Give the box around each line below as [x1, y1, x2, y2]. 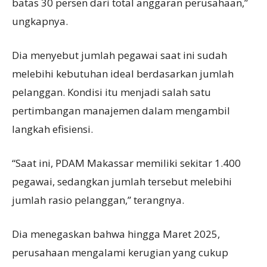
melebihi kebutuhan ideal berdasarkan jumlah [12, 66, 234, 80]
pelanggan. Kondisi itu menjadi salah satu [12, 85, 211, 99]
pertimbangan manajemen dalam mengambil [12, 103, 230, 117]
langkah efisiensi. [12, 122, 93, 136]
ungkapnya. [12, 14, 68, 28]
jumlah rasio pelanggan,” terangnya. [12, 193, 184, 207]
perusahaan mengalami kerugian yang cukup [12, 245, 228, 259]
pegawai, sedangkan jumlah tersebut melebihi [12, 174, 232, 188]
